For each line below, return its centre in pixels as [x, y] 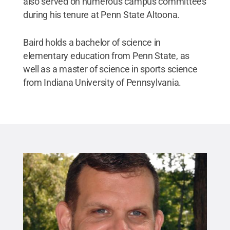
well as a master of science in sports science [110, 69]
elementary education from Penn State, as [106, 56]
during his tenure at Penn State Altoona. [101, 15]
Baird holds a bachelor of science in [92, 42]
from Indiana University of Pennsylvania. [102, 82]
